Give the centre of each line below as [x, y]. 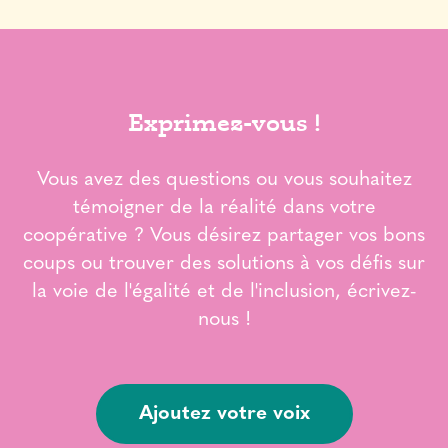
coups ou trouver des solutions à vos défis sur [224, 264]
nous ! [224, 320]
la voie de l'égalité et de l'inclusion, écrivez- [224, 292]
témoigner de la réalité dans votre [224, 208]
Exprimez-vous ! [224, 122]
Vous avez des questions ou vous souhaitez [224, 180]
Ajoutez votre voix [224, 414]
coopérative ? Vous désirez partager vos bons [224, 236]
